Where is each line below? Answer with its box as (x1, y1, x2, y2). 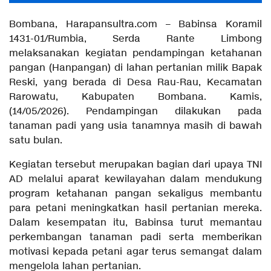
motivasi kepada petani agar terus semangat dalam (9, 245, 262, 258)
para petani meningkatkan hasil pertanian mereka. (9, 201, 262, 215)
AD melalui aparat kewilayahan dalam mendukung (9, 172, 262, 186)
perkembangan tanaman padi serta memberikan (9, 230, 262, 244)
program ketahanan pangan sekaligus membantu (9, 187, 262, 200)
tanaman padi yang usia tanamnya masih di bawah (9, 119, 262, 132)
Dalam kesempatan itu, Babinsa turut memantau (9, 216, 262, 229)
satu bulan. (9, 134, 62, 147)
